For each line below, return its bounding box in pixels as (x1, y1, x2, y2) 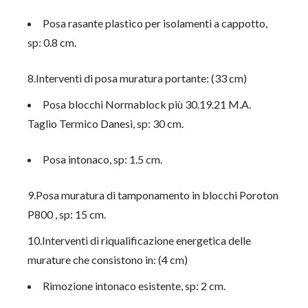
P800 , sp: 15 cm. (27, 208, 107, 221)
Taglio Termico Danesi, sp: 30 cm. (27, 117, 184, 130)
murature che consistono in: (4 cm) (27, 253, 188, 266)
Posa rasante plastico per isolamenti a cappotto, (43, 16, 268, 30)
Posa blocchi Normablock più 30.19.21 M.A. (43, 98, 252, 111)
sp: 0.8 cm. (27, 36, 77, 49)
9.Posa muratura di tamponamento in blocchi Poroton (27, 188, 279, 201)
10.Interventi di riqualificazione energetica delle (27, 234, 252, 247)
